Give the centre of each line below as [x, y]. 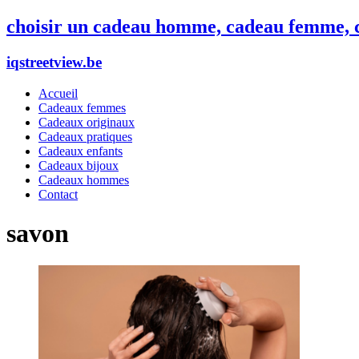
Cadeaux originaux [87, 122]
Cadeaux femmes [82, 107]
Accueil [58, 93]
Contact [58, 194]
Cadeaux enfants [81, 151]
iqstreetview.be [54, 62]
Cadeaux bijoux [79, 165]
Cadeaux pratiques [85, 136]
